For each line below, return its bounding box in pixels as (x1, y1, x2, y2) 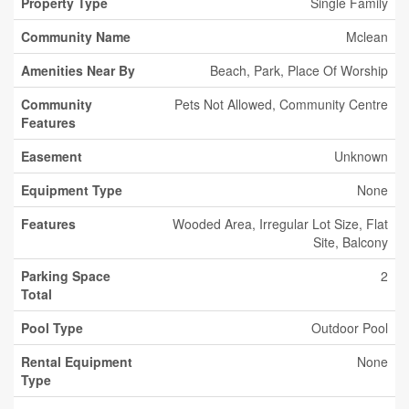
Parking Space (21, 267, 110, 285)
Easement (21, 147, 82, 165)
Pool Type (21, 319, 83, 337)
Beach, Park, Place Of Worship (210, 61, 388, 79)
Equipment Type (21, 181, 122, 199)
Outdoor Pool (311, 319, 388, 337)
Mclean (346, 27, 388, 46)
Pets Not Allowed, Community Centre (174, 95, 388, 113)
